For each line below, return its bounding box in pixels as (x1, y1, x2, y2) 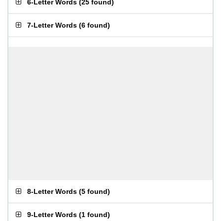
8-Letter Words (27, 187, 77, 195)
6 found (81, 21, 108, 29)
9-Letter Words (27, 211, 77, 219)
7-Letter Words (27, 21, 77, 29)
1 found (81, 211, 108, 219)
